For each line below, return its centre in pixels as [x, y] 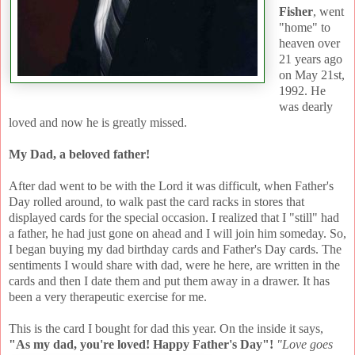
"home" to [304, 28]
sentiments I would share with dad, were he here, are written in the [174, 265]
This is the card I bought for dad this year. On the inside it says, [166, 329]
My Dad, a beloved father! [79, 155]
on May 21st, [311, 75]
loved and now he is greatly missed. [98, 123]
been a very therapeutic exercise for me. [108, 297]
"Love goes [305, 345]
